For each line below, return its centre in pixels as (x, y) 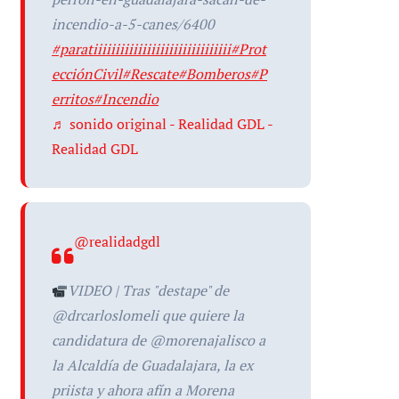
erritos (73, 99)
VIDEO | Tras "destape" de (149, 290)
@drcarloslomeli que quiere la (148, 315)
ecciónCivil (87, 74)
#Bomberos (214, 74)
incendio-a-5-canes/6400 (133, 24)
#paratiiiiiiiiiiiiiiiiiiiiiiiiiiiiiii (141, 49)
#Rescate (150, 74)
